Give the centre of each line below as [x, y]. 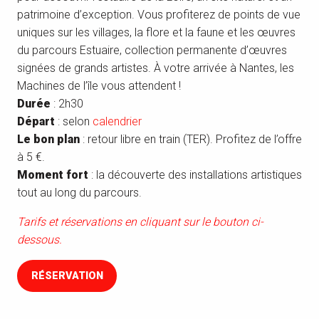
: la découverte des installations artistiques [195, 175]
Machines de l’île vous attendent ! [99, 86]
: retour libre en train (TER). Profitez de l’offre [192, 140]
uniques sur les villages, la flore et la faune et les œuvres [156, 33]
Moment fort [53, 175]
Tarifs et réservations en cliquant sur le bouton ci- [140, 222]
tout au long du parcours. [79, 193]
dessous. [40, 240]
